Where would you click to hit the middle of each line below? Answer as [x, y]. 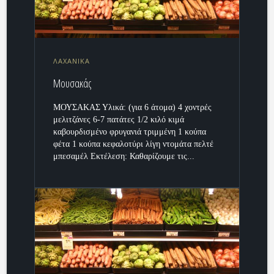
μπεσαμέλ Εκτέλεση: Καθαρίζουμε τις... [124, 157]
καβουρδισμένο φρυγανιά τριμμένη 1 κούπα [130, 132]
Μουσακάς [72, 83]
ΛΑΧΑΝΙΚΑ [72, 61]
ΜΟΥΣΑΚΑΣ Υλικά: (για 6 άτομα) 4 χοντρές [133, 108]
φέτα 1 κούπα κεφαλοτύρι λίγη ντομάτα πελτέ [134, 144]
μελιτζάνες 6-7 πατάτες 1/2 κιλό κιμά [119, 120]
